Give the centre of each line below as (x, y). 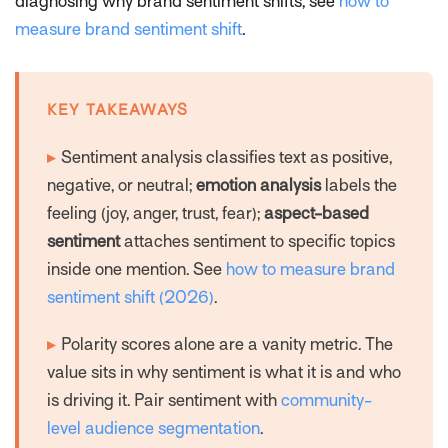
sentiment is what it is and (268, 373)
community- (326, 401)
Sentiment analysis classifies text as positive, (227, 157)
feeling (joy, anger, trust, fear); (155, 213)
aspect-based (316, 213)
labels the (359, 185)
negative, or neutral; (121, 185)
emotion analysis (258, 185)
